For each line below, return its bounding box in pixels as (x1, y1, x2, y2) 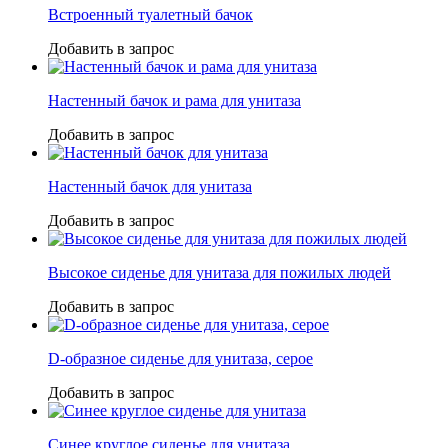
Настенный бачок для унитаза (48, 177, 252, 195)
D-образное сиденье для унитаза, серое (48, 349, 313, 367)
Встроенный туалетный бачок (48, 5, 253, 23)
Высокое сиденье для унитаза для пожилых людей (48, 263, 391, 281)
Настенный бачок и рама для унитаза (48, 91, 301, 109)
